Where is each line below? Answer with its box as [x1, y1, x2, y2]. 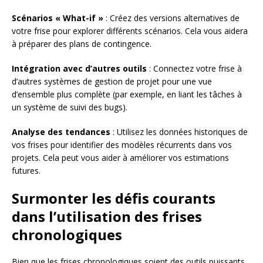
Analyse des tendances [12, 126, 110, 137]
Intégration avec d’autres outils [12, 62, 147, 74]
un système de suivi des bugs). [12, 101, 127, 113]
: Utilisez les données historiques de [110, 126, 248, 137]
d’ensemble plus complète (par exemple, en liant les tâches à [12, 88, 242, 100]
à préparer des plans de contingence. [12, 38, 151, 49]
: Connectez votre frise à [147, 62, 242, 74]
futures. [12, 164, 41, 176]
